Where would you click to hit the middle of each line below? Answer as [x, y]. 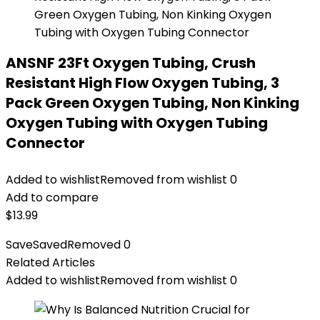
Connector [45, 143]
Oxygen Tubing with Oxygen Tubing [137, 123]
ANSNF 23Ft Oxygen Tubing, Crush [131, 63]
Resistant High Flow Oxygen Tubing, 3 [142, 83]
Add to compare [52, 197]
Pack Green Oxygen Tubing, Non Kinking [152, 103]
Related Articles [50, 262]
